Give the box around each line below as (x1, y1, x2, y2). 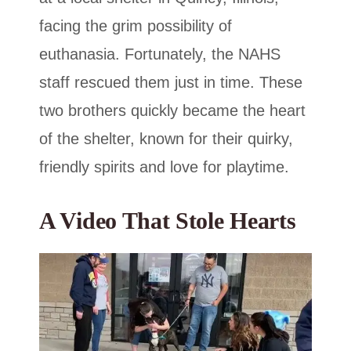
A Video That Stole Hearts (39, 208, 296, 234)
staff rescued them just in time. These (39, 74, 302, 92)
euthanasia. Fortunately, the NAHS (39, 45, 280, 63)
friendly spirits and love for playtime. (39, 158, 289, 176)
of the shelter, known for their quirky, (39, 130, 293, 148)
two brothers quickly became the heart (39, 102, 306, 120)
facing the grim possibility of (39, 17, 232, 35)
